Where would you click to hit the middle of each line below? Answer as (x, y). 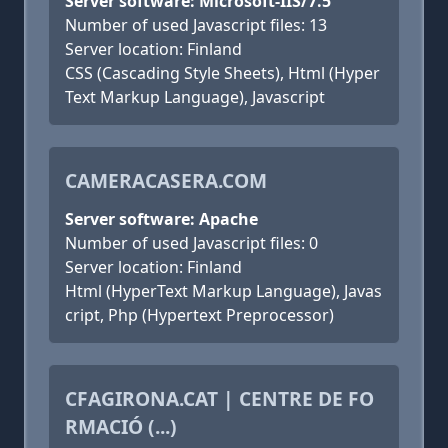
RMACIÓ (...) (121, 426)
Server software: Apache (161, 219)
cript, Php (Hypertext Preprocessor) (199, 315)
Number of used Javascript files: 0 (191, 243)
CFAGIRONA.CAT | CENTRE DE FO (219, 398)
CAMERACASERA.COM (166, 180)
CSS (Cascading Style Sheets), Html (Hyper (222, 73)
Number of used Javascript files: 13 (196, 25)
